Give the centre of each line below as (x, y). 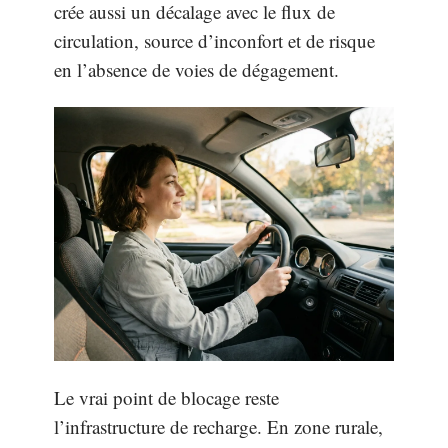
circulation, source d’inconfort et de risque (214, 41)
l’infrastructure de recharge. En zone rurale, (218, 427)
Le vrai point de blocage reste (166, 398)
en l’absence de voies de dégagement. (196, 70)
